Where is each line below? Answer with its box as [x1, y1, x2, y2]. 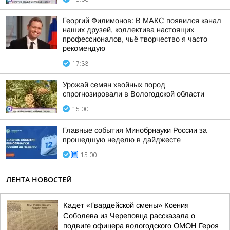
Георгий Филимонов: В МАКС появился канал [63, 16, 221, 25]
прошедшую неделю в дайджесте [63, 136, 181, 144]
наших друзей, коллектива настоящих [63, 26, 194, 34]
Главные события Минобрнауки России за [63, 126, 207, 135]
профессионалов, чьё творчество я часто [63, 35, 207, 43]
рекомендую [63, 44, 105, 52]
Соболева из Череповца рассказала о [63, 212, 195, 220]
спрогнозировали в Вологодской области [63, 90, 204, 98]
